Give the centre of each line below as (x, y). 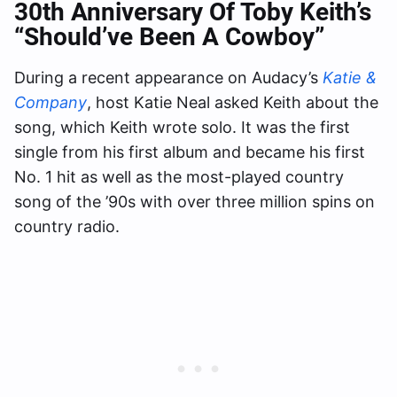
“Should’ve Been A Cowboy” (169, 37)
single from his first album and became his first (190, 152)
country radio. (67, 227)
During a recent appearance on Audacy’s (168, 78)
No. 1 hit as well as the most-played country (179, 177)
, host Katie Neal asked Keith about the (233, 103)
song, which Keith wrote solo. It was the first (182, 128)
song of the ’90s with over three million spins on (195, 202)
